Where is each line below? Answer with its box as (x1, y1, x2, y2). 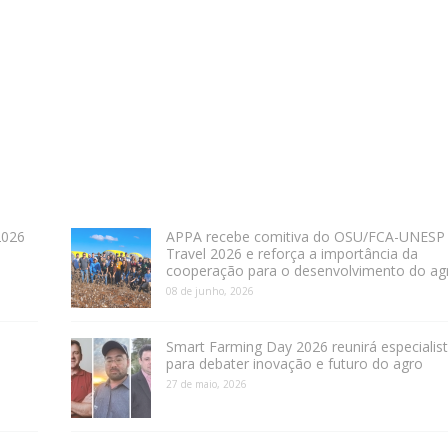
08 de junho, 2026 (165, 284, 254, 299)
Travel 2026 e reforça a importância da (165, 244, 418, 264)
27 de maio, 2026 (165, 377, 247, 392)
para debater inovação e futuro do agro (165, 354, 423, 374)
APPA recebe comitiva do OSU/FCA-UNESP (165, 227, 445, 247)
